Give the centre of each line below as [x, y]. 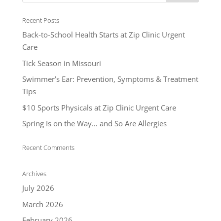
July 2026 [38, 188]
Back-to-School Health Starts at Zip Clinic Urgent [103, 35]
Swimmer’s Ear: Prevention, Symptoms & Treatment [110, 79]
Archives [34, 174]
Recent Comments [48, 148]
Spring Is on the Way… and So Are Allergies [94, 124]
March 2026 [42, 204]
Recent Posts [40, 20]
